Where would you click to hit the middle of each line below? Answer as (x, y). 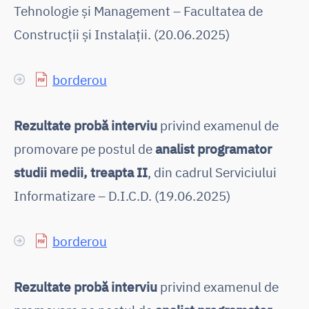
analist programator (213, 148)
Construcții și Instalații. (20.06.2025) (122, 34)
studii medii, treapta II (81, 172)
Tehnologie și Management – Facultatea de (138, 10)
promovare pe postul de (84, 148)
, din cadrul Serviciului (212, 172)
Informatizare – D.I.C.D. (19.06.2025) (122, 195)
